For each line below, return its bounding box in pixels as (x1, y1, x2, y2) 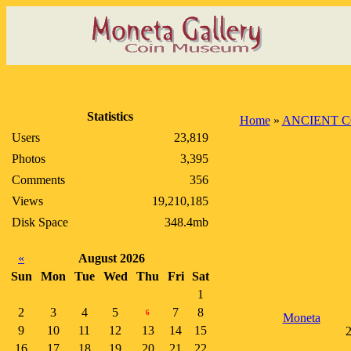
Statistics (87, 110, 133, 123)
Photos (12, 152, 45, 165)
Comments (12, 173, 65, 186)
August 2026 (78, 251, 145, 265)
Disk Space (12, 215, 68, 229)
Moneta (282, 311, 320, 324)
